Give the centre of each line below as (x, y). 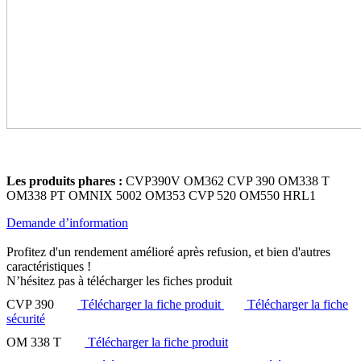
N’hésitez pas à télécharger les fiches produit (119, 281)
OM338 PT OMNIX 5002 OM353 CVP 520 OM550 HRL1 (161, 196)
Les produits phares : (64, 181)
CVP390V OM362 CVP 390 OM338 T (226, 181)
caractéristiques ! (49, 267)
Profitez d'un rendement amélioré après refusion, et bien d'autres (168, 252)
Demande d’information (67, 223)
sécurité (26, 319)
